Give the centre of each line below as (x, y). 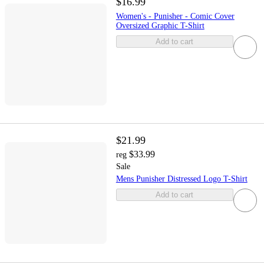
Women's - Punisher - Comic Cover (175, 16)
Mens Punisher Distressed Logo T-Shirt (181, 179)
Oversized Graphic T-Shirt (160, 26)
